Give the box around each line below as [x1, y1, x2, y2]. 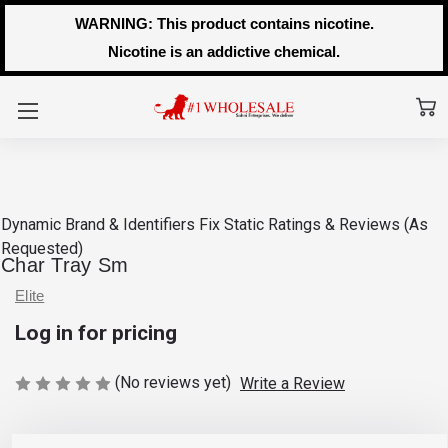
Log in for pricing [15, 320, 177, 345]
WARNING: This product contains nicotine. [74, 15, 374, 32]
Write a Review [239, 373, 345, 393]
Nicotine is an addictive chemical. [108, 43, 340, 60]
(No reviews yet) [115, 372, 231, 392]
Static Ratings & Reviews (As [224, 215, 428, 234]
